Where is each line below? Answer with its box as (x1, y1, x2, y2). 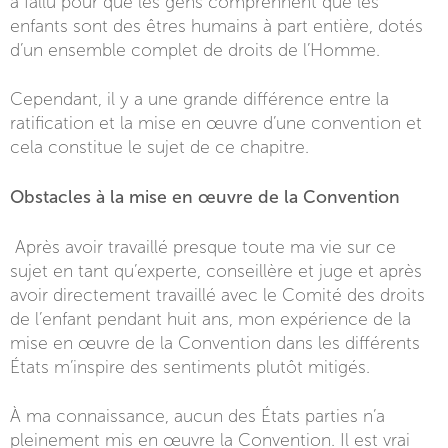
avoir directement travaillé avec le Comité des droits (10, 286, 425, 305)
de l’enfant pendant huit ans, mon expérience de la (10, 310, 411, 329)
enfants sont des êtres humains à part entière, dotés (10, 17, 423, 36)
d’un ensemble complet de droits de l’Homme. (10, 41, 380, 60)
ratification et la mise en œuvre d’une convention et (10, 114, 422, 133)
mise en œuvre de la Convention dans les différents (10, 334, 420, 353)
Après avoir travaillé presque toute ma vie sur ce (15, 238, 396, 257)
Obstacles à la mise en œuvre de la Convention (10, 187, 400, 207)
